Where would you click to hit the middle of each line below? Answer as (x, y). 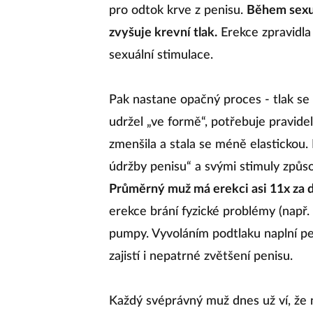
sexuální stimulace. (161, 55)
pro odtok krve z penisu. (178, 10)
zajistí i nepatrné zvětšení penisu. (201, 256)
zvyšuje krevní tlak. (163, 33)
